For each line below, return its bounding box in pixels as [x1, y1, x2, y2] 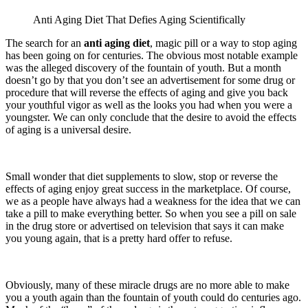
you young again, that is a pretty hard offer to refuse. [5, 232, 232, 244]
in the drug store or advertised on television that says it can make [5, 219, 284, 232]
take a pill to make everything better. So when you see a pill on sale [5, 207, 296, 219]
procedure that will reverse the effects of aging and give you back [5, 86, 288, 98]
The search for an [5, 36, 81, 49]
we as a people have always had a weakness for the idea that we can [5, 195, 300, 207]
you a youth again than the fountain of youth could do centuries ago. [5, 291, 301, 303]
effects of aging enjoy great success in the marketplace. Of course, [5, 182, 291, 195]
